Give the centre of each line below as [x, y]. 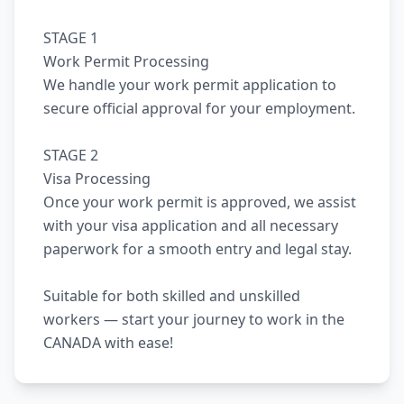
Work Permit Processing [126, 62]
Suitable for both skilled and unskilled [172, 296]
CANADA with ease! [108, 343]
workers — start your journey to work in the [194, 320]
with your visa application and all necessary [191, 226]
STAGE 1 [71, 38]
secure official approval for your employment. [199, 109]
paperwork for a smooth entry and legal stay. [197, 249]
